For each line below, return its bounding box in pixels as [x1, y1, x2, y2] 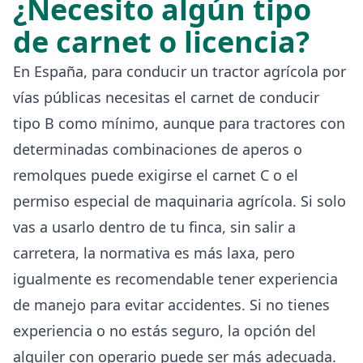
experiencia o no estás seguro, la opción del [13, 320, 316, 340]
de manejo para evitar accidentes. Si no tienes [13, 294, 330, 314]
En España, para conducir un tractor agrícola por [13, 61, 346, 81]
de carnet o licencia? [13, 21, 310, 62]
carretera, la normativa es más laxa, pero [13, 242, 295, 263]
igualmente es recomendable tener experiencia [13, 268, 338, 288]
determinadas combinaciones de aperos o [13, 139, 302, 159]
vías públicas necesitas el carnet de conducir [13, 87, 319, 107]
